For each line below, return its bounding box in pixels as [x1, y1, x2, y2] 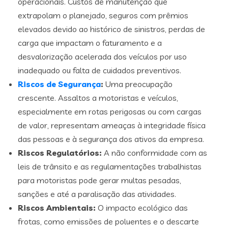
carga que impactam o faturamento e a [18, 37, 162, 48]
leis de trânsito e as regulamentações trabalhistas [18, 161, 202, 172]
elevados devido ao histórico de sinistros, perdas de [18, 23, 205, 34]
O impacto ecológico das [96, 202, 188, 213]
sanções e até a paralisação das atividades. [18, 188, 176, 199]
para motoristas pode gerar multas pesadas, [18, 175, 181, 185]
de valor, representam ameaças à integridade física [18, 120, 206, 130]
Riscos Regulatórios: [18, 147, 102, 158]
